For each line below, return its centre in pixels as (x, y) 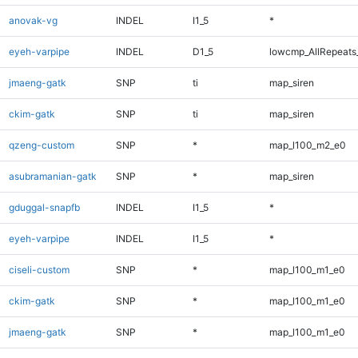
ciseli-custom (39, 269)
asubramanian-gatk (52, 176)
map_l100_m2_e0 (307, 145)
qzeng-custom (41, 145)
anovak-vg (33, 20)
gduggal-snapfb (44, 207)
